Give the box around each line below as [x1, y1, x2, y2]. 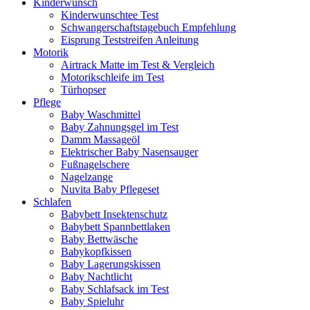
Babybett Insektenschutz [61, 208, 167, 220]
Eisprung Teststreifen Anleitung [61, 34, 199, 46]
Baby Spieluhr [61, 295, 124, 307]
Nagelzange [61, 171, 113, 183]
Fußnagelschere [61, 158, 129, 170]
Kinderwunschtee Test [61, 9, 158, 21]
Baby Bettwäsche [61, 233, 138, 245]
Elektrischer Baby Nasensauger [61, 146, 198, 158]
